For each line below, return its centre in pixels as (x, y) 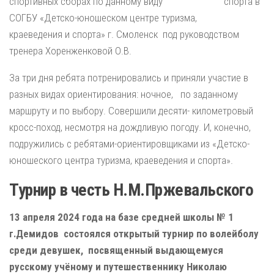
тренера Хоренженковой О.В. (70, 51)
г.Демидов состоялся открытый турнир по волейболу (134, 234)
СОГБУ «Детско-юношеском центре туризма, (136, 18)
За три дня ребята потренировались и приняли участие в (129, 78)
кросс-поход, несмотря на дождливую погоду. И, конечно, (130, 128)
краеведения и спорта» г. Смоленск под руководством (124, 35)
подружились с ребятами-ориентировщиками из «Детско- (129, 144)
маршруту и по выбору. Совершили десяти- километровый (131, 111)
